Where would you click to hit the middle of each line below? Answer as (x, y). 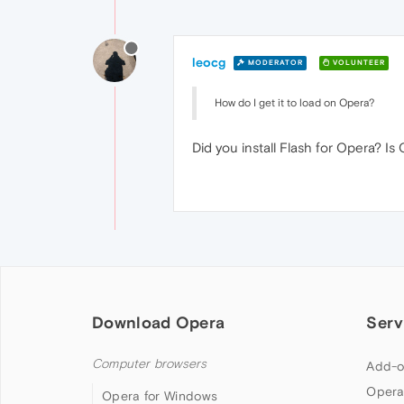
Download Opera (159, 322)
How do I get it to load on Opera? (294, 102)
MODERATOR (274, 63)
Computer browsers (150, 363)
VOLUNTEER (358, 63)
